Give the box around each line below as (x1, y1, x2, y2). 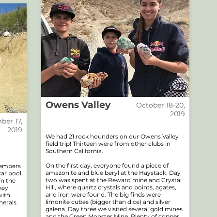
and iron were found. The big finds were (46, 191, 161, 198)
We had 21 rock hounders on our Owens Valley (46, 133, 179, 140)
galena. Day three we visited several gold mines (46, 205, 183, 213)
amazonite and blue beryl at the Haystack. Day (46, 169, 181, 176)
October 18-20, (136, 101, 185, 109)
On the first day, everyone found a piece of (46, 162, 169, 169)
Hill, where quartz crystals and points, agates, (46, 184, 176, 191)
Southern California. (46, 147, 103, 155)
